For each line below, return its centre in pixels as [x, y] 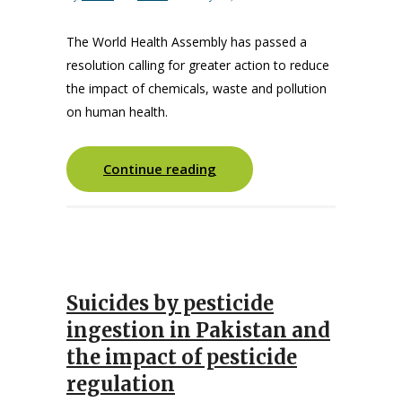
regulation [121, 384]
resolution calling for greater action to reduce [198, 65]
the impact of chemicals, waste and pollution [197, 88]
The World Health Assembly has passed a [187, 42]
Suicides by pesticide [170, 303]
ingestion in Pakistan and [198, 330]
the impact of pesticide [182, 357]
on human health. [117, 112]
